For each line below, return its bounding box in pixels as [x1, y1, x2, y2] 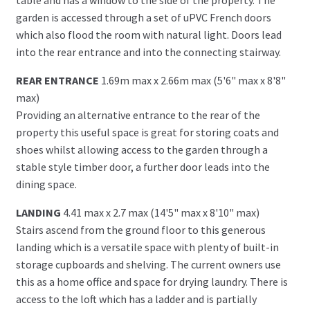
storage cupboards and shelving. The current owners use [15, 257, 281, 271]
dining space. [15, 176, 77, 191]
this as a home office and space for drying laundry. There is [15, 274, 288, 289]
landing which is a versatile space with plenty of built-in [15, 239, 279, 254]
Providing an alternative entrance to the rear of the [15, 107, 260, 122]
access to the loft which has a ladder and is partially [15, 291, 257, 306]
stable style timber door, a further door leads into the [15, 159, 270, 174]
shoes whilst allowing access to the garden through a [15, 142, 268, 156]
